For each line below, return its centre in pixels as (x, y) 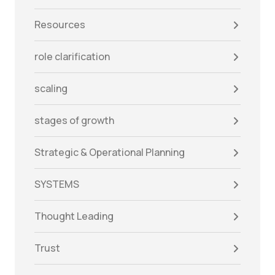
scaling (51, 89)
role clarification (72, 57)
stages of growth (74, 121)
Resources (60, 25)
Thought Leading (74, 216)
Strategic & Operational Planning (110, 153)
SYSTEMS (57, 184)
